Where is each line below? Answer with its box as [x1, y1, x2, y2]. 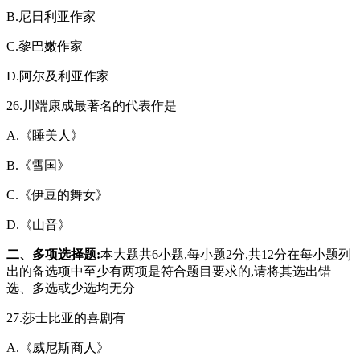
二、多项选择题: [6, 247, 100, 261]
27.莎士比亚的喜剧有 [6, 310, 125, 325]
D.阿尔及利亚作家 [6, 68, 109, 83]
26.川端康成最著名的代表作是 [6, 98, 177, 112]
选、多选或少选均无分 [6, 280, 135, 295]
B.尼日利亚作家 [6, 9, 96, 23]
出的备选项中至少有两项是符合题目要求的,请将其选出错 [6, 264, 331, 278]
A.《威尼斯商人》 [6, 340, 109, 354]
